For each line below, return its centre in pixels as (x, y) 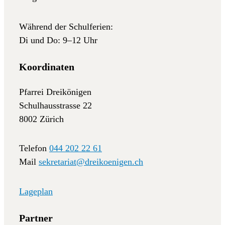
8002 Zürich (41, 119)
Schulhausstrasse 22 (55, 105)
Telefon (34, 148)
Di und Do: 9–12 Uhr (58, 40)
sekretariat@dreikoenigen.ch (91, 162)
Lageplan (36, 191)
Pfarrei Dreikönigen (55, 92)
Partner (36, 218)
